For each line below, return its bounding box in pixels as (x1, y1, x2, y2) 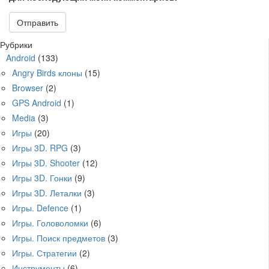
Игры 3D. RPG (12, 141, 68, 154)
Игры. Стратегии (12, 246, 77, 259)
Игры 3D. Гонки (12, 171, 72, 184)
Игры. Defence (12, 201, 68, 214)
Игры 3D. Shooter (12, 156, 80, 169)
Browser (12, 81, 43, 94)
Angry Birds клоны (12, 66, 82, 79)
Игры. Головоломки (12, 216, 88, 229)
